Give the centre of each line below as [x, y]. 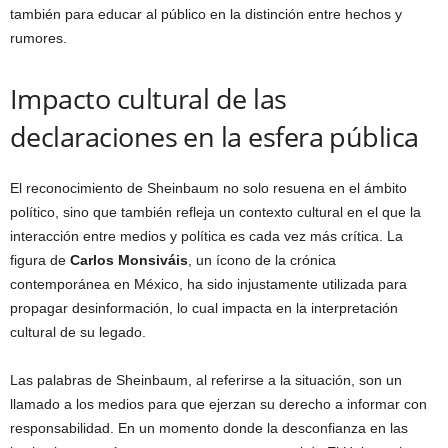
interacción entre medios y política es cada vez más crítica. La [206, 235]
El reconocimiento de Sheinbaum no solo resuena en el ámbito [208, 187]
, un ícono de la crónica [262, 259]
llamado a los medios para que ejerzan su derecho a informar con [218, 403]
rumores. [38, 37]
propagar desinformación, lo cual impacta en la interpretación [204, 307]
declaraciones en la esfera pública [214, 136]
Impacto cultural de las [148, 98]
